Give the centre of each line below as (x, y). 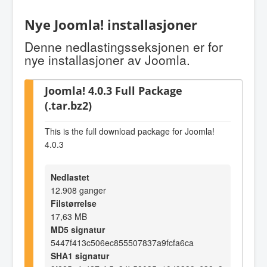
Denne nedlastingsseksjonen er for (124, 46)
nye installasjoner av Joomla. (107, 59)
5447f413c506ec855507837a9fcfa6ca (122, 242)
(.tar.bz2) (68, 105)
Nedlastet (70, 177)
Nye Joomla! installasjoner (111, 25)
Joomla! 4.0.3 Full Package (114, 90)
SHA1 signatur (80, 255)
